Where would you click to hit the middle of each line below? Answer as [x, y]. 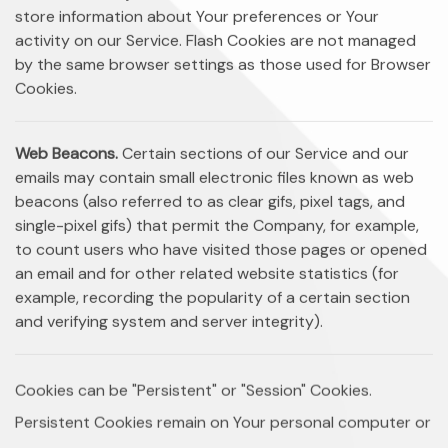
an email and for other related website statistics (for [207, 273]
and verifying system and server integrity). [169, 321]
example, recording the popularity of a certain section [212, 297]
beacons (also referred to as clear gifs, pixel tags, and [210, 201]
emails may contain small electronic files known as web [214, 177]
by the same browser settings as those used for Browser [223, 64]
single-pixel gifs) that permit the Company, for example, [217, 225]
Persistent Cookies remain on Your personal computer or [223, 422]
